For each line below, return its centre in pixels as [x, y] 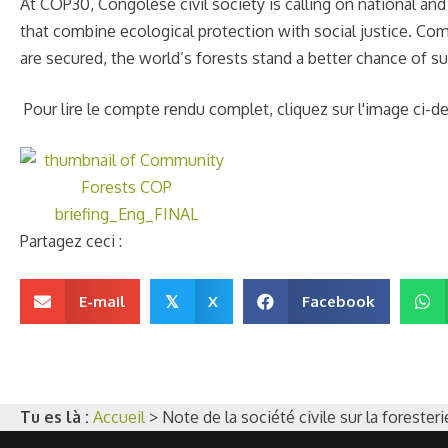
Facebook [338, 301]
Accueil [119, 416]
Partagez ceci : [71, 240]
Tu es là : [54, 416]
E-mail [101, 301]
